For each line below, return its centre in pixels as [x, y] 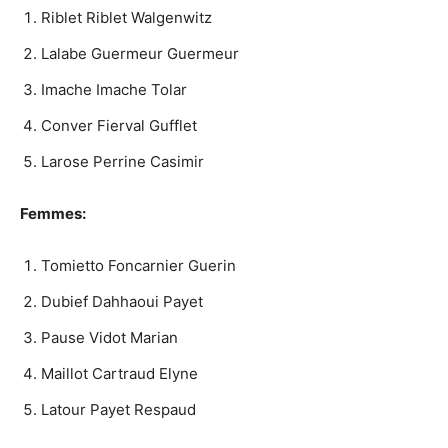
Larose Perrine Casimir [122, 162]
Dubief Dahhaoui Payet [122, 302]
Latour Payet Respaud [118, 410]
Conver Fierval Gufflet [119, 126]
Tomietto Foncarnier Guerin [138, 266]
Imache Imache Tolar [114, 90]
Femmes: [53, 214]
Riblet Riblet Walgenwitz [126, 18]
